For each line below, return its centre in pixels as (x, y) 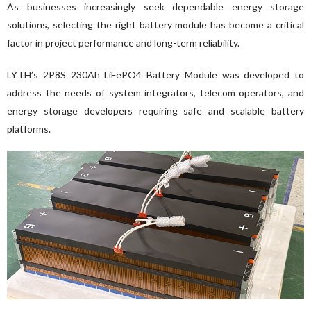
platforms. (29, 128)
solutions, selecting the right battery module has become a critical (155, 24)
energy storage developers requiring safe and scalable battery (155, 110)
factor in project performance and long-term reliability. (123, 42)
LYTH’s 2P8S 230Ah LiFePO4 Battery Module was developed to (155, 74)
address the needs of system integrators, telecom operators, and (155, 92)
